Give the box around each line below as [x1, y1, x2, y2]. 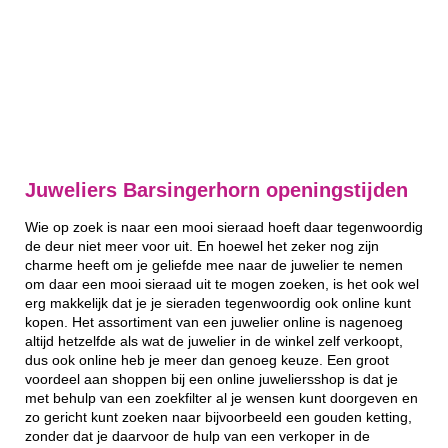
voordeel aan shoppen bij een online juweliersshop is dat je [25, 371, 398, 387]
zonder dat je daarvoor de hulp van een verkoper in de [25, 428, 370, 444]
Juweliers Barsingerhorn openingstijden [25, 179, 408, 201]
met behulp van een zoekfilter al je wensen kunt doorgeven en [25, 390, 418, 406]
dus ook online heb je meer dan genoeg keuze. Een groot [25, 352, 389, 368]
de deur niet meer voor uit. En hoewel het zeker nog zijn [25, 238, 379, 254]
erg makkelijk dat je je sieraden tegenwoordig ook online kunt [25, 295, 411, 311]
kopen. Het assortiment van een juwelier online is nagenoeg [25, 314, 403, 330]
